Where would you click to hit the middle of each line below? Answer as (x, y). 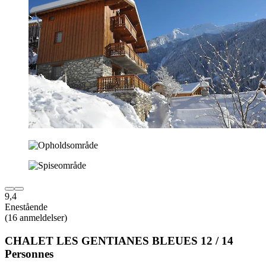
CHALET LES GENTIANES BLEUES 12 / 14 (119, 240)
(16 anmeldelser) (36, 217)
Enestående (26, 207)
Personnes (29, 254)
